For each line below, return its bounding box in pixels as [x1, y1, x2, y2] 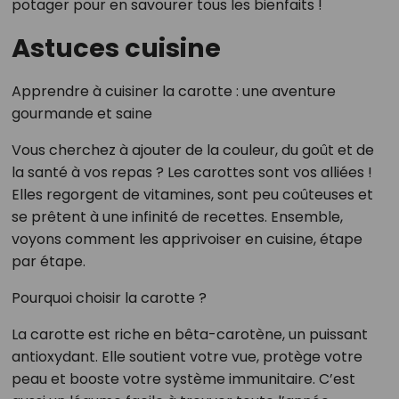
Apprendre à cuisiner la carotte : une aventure [11, 80, 336, 102]
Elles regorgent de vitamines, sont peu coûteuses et [11, 183, 373, 205]
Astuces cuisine [11, 29, 221, 66]
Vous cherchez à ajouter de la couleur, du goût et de [11, 139, 374, 160]
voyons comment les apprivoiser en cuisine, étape [11, 228, 362, 249]
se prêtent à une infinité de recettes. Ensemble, [11, 206, 343, 227]
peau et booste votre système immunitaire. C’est [11, 368, 355, 389]
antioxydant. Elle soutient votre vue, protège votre [11, 346, 362, 367]
